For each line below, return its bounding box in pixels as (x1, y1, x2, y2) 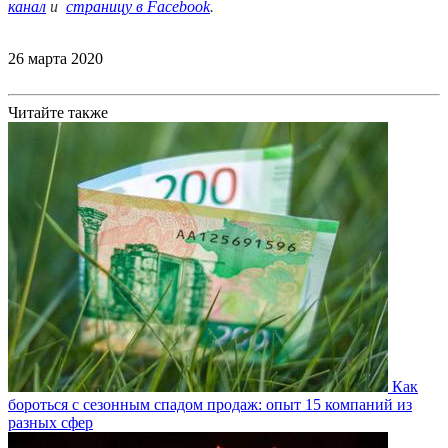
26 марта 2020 (8, 50, 103, 67)
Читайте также (8, 104, 108, 121)
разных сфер (8, 414, 93, 431)
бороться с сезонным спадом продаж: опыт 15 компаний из (8, 396, 412, 413)
